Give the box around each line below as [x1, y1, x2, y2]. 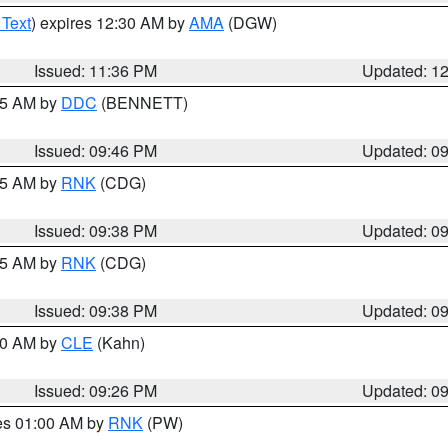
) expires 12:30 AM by [31, 11, 189, 34]
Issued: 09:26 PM [34, 379, 158, 402]
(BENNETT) [97, 91, 188, 114]
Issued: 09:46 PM [34, 139, 158, 162]
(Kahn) [93, 331, 145, 354]
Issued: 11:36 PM [34, 59, 158, 82]
